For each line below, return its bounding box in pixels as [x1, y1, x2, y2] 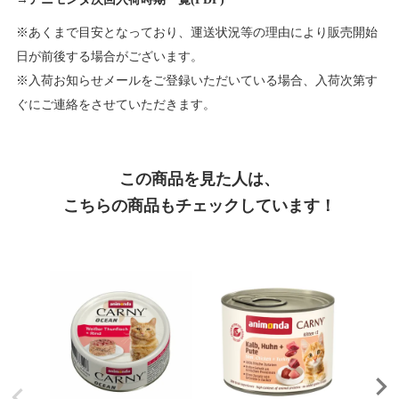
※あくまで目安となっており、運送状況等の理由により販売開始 [15, 26, 378, 39]
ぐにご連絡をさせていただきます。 [15, 98, 216, 111]
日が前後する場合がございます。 [15, 50, 203, 63]
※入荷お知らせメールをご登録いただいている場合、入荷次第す [15, 74, 378, 87]
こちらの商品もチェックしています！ [63, 197, 336, 215]
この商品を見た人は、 [119, 170, 280, 188]
